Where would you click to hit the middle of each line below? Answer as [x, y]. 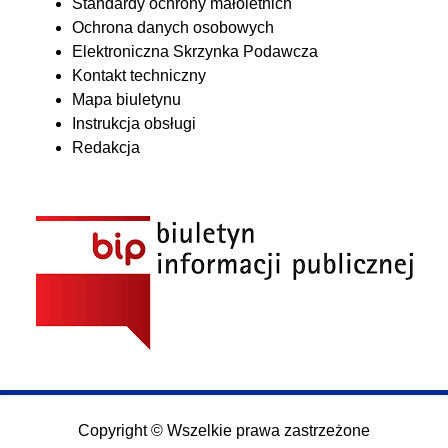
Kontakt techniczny [139, 76]
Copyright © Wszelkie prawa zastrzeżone [224, 431]
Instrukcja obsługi [134, 124]
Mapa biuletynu [126, 100]
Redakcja [106, 148]
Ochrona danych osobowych [173, 28]
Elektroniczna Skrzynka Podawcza [195, 52]
